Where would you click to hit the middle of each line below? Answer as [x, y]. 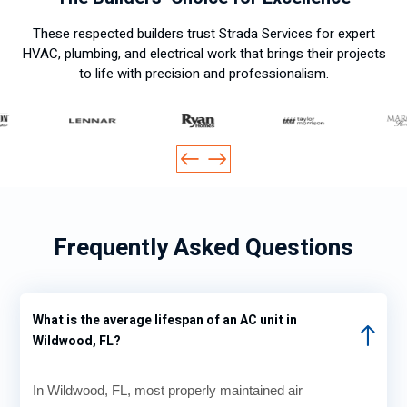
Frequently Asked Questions [203, 248]
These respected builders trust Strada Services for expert [203, 33]
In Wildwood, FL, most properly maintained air [168, 391]
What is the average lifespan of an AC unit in [165, 321]
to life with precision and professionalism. [203, 73]
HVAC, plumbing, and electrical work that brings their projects [203, 53]
